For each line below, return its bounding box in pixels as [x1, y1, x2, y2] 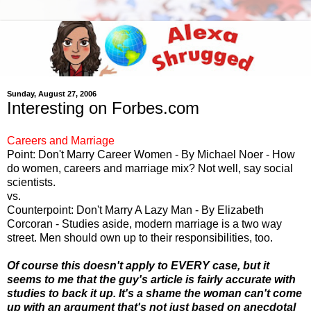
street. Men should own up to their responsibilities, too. [7, 232, 273, 244]
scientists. [7, 176, 56, 189]
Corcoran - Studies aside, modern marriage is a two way [7, 218, 282, 230]
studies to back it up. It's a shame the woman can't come [7, 287, 302, 300]
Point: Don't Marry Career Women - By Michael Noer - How [7, 149, 295, 161]
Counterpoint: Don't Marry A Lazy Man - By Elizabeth [7, 204, 264, 217]
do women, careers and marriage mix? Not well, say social [7, 162, 293, 175]
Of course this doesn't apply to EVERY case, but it [7, 260, 269, 272]
